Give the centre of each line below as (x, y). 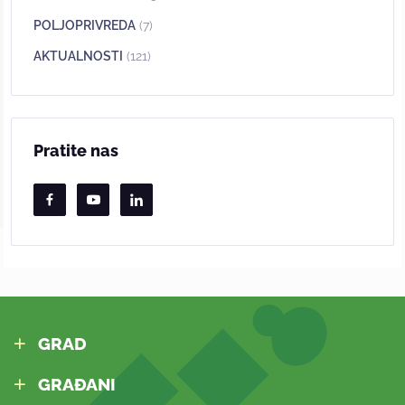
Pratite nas (76, 150)
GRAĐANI (77, 385)
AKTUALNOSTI (78, 56)
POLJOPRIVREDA (85, 25)
